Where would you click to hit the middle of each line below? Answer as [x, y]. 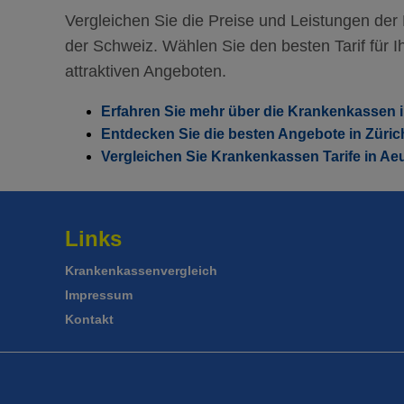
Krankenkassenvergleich [141, 271]
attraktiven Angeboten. [146, 71]
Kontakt [89, 319]
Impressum [99, 295]
